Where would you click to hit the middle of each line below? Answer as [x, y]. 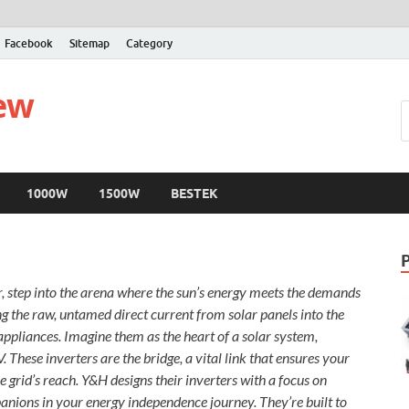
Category [149, 43]
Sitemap [89, 43]
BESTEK [194, 193]
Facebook [29, 43]
